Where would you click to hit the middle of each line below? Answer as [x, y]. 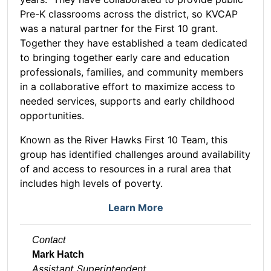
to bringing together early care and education [125, 58]
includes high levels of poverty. [94, 184]
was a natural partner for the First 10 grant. [119, 29]
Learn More [135, 208]
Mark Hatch [58, 255]
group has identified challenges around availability [135, 155]
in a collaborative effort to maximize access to [128, 87]
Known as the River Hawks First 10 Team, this [124, 140]
